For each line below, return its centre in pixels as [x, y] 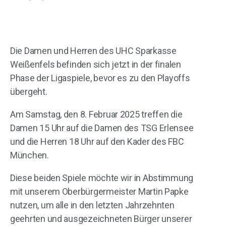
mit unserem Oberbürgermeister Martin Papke [99, 191]
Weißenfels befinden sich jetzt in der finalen [96, 64]
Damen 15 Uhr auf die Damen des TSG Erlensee [102, 128]
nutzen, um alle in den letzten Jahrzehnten [92, 205]
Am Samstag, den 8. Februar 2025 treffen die [96, 114]
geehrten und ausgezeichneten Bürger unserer [101, 219]
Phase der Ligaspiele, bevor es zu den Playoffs [100, 78]
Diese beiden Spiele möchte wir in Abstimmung [102, 178]
